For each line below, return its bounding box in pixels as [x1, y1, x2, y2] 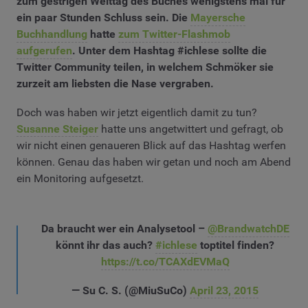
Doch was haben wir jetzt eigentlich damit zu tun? [16, 105, 257, 119]
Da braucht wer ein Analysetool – [41, 222, 208, 236]
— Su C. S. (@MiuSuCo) [71, 283, 190, 297]
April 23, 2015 [190, 283, 258, 297]
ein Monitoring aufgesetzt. [16, 171, 144, 185]
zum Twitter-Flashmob [118, 27, 230, 41]
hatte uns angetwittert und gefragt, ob [98, 122, 283, 135]
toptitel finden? [197, 239, 274, 252]
